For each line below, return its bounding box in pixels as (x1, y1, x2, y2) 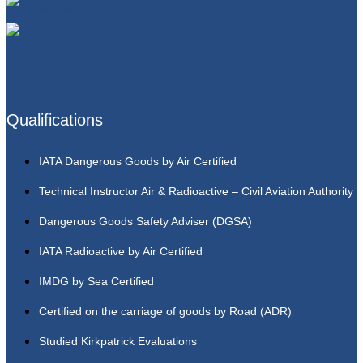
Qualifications (6, 111, 103, 130)
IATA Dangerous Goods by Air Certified (39, 155, 237, 169)
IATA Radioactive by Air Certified (39, 245, 203, 258)
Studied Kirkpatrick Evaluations (39, 335, 197, 348)
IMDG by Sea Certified (39, 275, 154, 288)
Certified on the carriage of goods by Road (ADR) (39, 305, 292, 318)
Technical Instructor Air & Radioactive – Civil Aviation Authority (39, 185, 353, 199)
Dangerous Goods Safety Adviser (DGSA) (39, 215, 252, 228)
